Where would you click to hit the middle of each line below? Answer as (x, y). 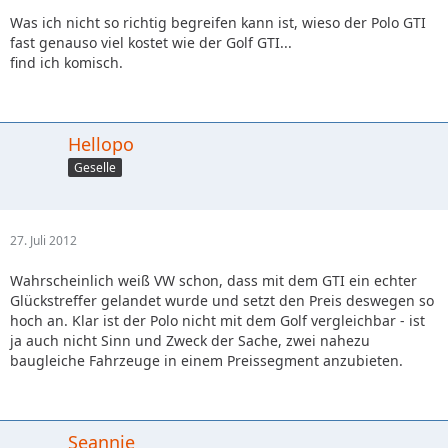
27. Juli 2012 (43, 240)
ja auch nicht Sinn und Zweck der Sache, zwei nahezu (190, 340)
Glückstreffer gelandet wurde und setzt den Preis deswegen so (222, 300)
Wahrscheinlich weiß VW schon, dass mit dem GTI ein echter (213, 280)
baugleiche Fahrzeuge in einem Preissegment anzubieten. (206, 360)
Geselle (95, 167)
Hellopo (101, 143)
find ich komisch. (66, 62)
